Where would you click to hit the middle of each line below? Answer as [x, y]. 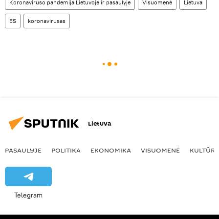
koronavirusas [47, 21]
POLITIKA [66, 150]
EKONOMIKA [111, 150]
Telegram [28, 195]
